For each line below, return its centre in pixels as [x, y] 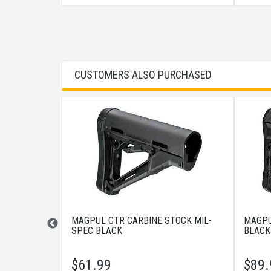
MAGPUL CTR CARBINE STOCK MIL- [142, 221]
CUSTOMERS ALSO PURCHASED [143, 75]
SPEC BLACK [97, 231]
